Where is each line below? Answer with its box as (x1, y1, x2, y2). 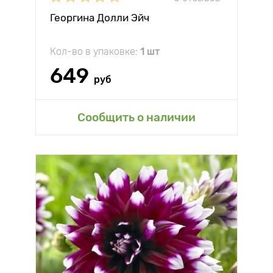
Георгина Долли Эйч (50, 12, 149, 24)
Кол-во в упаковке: (50, 46, 140, 57)
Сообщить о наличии (77, 110, 196, 124)
